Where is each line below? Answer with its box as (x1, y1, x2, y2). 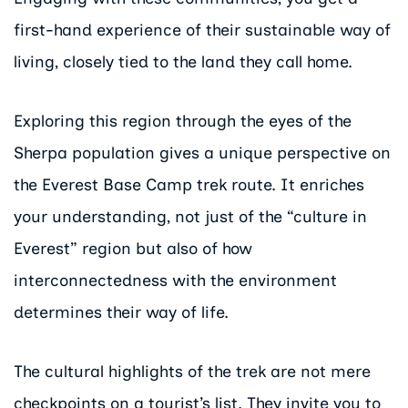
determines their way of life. (14, 302, 229, 323)
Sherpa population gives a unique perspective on (14, 143, 391, 164)
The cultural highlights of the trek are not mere (14, 361, 371, 382)
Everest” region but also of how (14, 239, 252, 260)
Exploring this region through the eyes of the (14, 111, 352, 132)
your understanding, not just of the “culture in (14, 207, 367, 228)
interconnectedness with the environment (14, 270, 337, 291)
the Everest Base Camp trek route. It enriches (14, 175, 364, 196)
